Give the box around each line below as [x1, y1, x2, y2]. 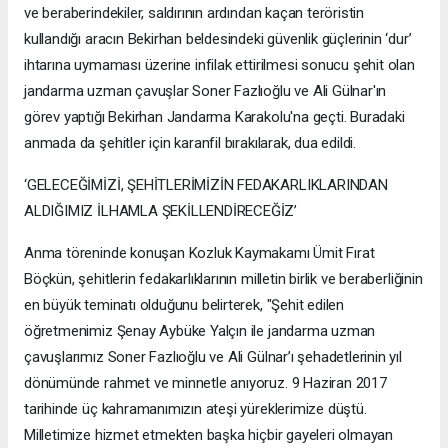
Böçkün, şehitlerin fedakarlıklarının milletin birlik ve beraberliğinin [24, 270, 423, 289]
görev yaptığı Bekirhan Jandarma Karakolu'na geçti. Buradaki [24, 108, 405, 127]
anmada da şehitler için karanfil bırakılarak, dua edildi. [24, 134, 357, 153]
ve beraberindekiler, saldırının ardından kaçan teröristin [24, 4, 365, 23]
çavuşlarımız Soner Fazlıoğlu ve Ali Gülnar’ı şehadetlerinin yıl [24, 348, 402, 367]
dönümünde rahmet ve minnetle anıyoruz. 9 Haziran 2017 [24, 374, 387, 393]
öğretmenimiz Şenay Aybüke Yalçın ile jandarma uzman [24, 322, 376, 341]
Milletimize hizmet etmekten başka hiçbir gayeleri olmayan [24, 426, 394, 445]
